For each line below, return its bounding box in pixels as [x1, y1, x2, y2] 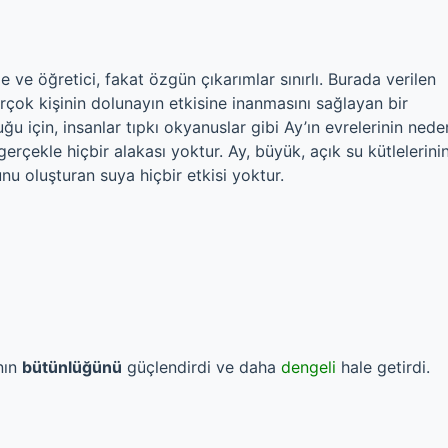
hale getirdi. [336, 357, 430, 377]
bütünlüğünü [22, 357, 122, 377]
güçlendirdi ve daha [122, 357, 281, 377]
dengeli [281, 357, 336, 377]
